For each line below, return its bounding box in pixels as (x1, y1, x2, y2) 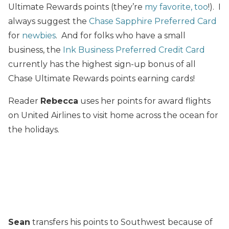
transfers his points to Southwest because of (30, 217, 213, 227)
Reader (8, 96, 40, 106)
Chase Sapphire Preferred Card (89, 16, 217, 27)
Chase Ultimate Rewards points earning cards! (8, 74, 195, 84)
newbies (22, 31, 56, 41)
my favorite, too (145, 2, 208, 12)
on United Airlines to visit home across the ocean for (8, 110, 218, 121)
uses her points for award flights (78, 96, 211, 106)
